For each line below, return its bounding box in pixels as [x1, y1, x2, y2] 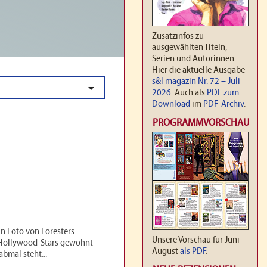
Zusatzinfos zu [152, 31, 204, 41]
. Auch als [171, 88, 207, 98]
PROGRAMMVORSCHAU [153, 117, 250, 129]
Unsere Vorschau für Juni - [152, 235, 244, 245]
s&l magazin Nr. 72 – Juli [152, 76, 240, 86]
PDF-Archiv [203, 99, 244, 109]
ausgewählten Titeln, [152, 42, 227, 52]
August [152, 246, 180, 256]
